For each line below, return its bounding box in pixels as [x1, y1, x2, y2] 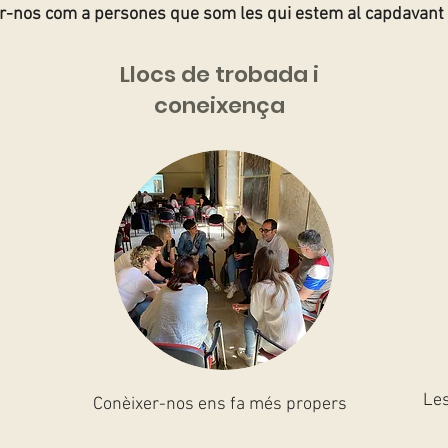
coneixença [153, 90, 285, 121]
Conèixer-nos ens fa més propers [92, 394, 347, 415]
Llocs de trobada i [119, 59, 319, 90]
